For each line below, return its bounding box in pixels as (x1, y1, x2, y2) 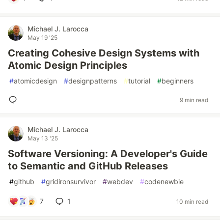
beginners (162, 77, 193, 85)
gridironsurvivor (46, 177, 96, 186)
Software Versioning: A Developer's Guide (8, 148, 208, 160)
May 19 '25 (27, 34, 57, 41)
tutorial (128, 77, 150, 85)
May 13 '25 (27, 135, 58, 142)
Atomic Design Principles (8, 59, 127, 71)
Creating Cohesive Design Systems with (8, 47, 199, 59)
